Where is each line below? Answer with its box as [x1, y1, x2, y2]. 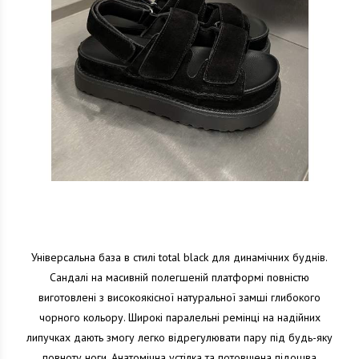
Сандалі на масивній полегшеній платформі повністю [50, 270, 309, 284]
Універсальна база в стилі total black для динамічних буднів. [31, 250, 328, 264]
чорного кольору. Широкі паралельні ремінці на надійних [38, 310, 321, 325]
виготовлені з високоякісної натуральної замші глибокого [38, 290, 321, 305]
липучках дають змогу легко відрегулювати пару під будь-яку [26, 330, 333, 345]
